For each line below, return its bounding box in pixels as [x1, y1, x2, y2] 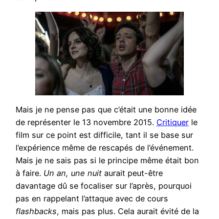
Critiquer [156, 117, 189, 127]
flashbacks [16, 206, 57, 216]
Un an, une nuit [44, 168, 102, 178]
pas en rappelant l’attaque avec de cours [16, 193, 168, 203]
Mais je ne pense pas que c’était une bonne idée [16, 104, 197, 114]
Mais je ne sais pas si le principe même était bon [16, 155, 199, 165]
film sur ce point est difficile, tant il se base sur [16, 130, 193, 140]
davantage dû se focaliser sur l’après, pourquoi [16, 180, 192, 191]
